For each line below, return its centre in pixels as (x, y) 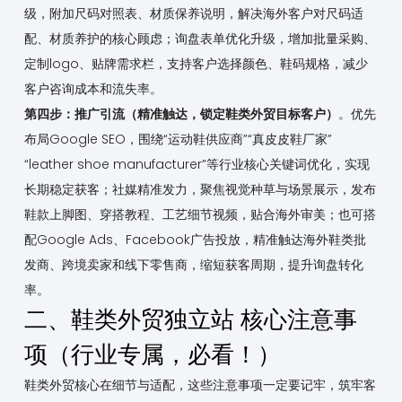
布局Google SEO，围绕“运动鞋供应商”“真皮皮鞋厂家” (178, 140)
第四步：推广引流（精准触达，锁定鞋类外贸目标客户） (181, 114)
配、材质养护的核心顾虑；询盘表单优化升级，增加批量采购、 (200, 39)
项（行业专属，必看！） (152, 355)
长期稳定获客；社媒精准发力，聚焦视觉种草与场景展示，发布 (200, 190)
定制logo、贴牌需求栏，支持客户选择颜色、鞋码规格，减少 (196, 64)
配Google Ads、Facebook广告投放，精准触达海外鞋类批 (195, 240)
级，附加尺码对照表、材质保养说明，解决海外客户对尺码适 (193, 14)
